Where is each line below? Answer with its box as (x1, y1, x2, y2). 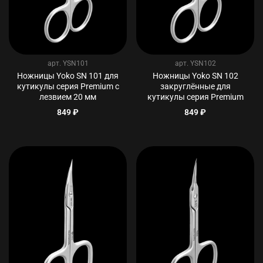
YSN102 (190, 59, 216, 68)
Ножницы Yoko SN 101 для (17, 70, 119, 81)
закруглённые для (160, 81, 231, 92)
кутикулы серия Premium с (16, 81, 119, 92)
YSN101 (62, 59, 89, 68)
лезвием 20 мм (39, 92, 96, 102)
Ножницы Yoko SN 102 (152, 70, 238, 81)
